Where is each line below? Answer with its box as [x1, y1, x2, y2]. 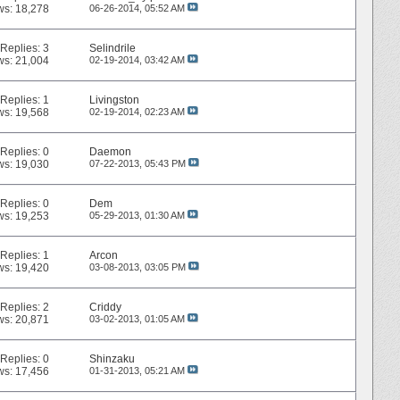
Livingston [88, 94, 139, 107]
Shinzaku [88, 353, 135, 366]
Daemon [88, 146, 131, 159]
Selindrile [88, 42, 136, 55]
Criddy [88, 301, 121, 314]
